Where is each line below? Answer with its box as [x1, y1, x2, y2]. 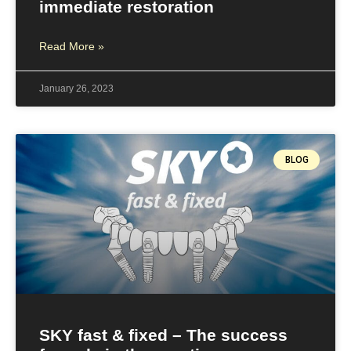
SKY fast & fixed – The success [39, 325, 288, 344]
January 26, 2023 [39, 82, 114, 94]
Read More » [39, 39, 104, 52]
